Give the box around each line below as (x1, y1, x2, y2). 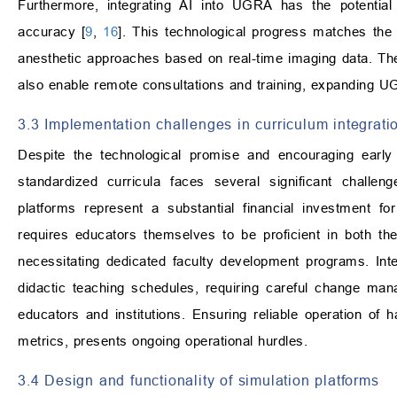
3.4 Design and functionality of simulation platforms (18, 372, 379, 389)
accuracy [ (18, 24, 86, 40)
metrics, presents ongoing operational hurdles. (18, 333, 307, 349)
